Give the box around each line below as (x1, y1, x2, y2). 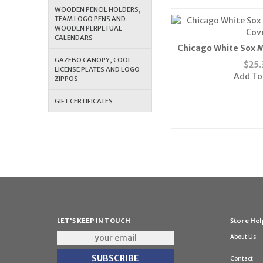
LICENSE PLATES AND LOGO (55, 65, 140, 73)
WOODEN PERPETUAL (55, 23, 123, 32)
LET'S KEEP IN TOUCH (57, 216, 131, 225)
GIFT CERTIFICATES (55, 96, 113, 105)
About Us (230, 232, 257, 241)
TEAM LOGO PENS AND (55, 14, 126, 23)
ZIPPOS (55, 74, 79, 83)
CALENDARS (55, 33, 93, 42)
